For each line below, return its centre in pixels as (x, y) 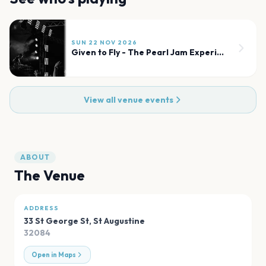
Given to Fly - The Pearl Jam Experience (220, 52)
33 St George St (56, 221)
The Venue (50, 175)
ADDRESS (41, 208)
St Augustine (119, 221)
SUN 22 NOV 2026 (104, 42)
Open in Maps (54, 254)
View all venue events (128, 99)
